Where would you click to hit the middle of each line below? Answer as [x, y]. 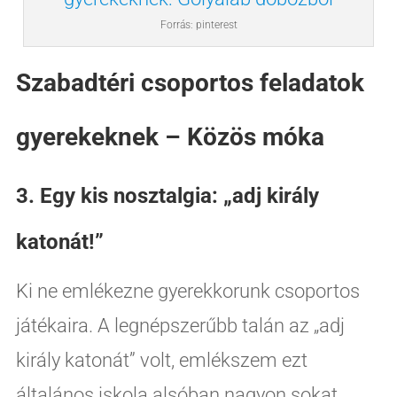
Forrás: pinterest [198, 24]
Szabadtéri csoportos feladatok [190, 82]
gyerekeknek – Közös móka [170, 136]
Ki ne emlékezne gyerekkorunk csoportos [187, 291]
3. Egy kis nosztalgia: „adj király [167, 195]
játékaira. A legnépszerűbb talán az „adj [180, 325]
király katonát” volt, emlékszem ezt [161, 360]
